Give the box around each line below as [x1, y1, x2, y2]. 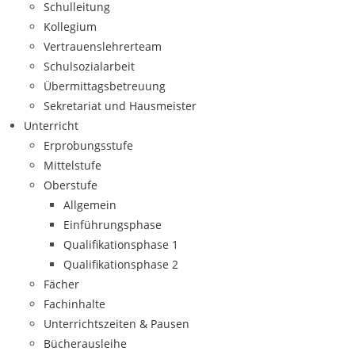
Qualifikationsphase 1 [63, 237, 178, 252]
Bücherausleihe [44, 336, 127, 351]
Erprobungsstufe [44, 138, 133, 153]
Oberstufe [44, 177, 97, 193]
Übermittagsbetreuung [44, 78, 166, 94]
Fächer [44, 277, 79, 292]
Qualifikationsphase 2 [63, 257, 178, 272]
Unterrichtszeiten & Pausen [44, 316, 189, 331]
